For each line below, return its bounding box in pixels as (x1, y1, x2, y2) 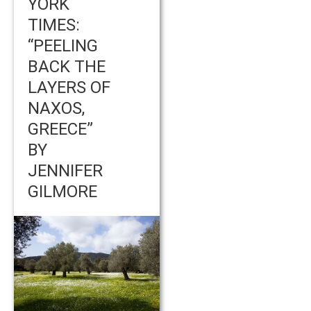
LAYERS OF (28, 77, 110, 97)
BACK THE (28, 56, 106, 76)
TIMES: (28, 15, 80, 35)
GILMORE (28, 181, 97, 201)
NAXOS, (28, 98, 85, 118)
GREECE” (28, 119, 93, 139)
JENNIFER (28, 160, 103, 180)
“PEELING (28, 35, 98, 56)
